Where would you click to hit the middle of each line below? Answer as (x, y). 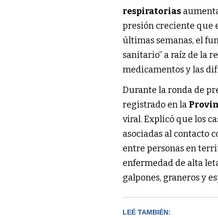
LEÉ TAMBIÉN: (147, 212)
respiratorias (152, 11)
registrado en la (156, 104)
